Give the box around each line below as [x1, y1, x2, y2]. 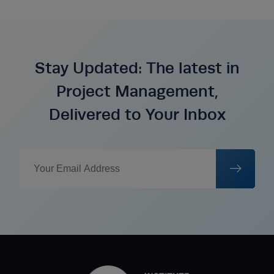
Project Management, [56, 82, 218, 100]
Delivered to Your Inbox [48, 105, 226, 124]
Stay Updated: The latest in [34, 59, 240, 77]
